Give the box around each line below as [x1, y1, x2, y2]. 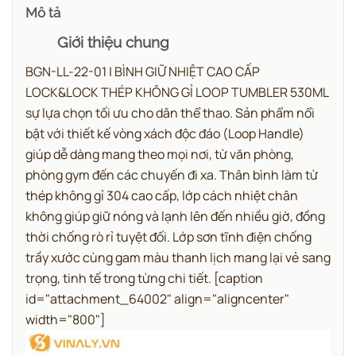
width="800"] [25, 310, 106, 328]
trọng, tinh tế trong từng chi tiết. [25, 269, 211, 287]
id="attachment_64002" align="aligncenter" [25, 289, 289, 308]
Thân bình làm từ [219, 165, 318, 184]
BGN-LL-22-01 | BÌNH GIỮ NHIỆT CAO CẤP [25, 62, 260, 80]
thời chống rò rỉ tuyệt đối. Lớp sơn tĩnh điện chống [25, 227, 311, 246]
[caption [211, 269, 263, 287]
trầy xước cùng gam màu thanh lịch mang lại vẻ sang [25, 248, 331, 266]
